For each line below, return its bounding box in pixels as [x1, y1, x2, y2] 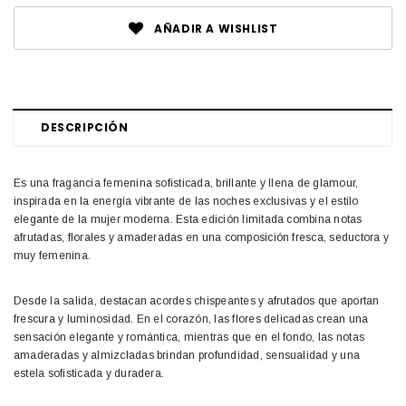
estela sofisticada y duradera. [14, 367, 165, 381]
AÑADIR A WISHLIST [154, 21, 278, 37]
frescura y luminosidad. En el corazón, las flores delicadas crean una [14, 313, 369, 326]
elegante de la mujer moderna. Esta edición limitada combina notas [14, 213, 362, 227]
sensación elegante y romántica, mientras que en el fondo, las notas [14, 331, 365, 344]
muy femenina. [14, 249, 92, 263]
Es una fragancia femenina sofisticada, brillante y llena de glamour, [14, 177, 359, 190]
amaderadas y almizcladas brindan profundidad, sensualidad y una [14, 349, 361, 362]
